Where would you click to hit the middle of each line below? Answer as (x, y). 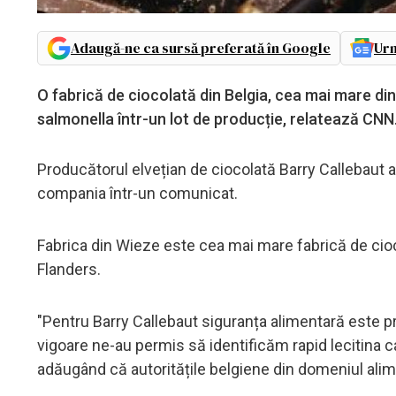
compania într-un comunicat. (137, 193)
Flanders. (69, 269)
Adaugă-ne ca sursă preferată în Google (201, 47)
